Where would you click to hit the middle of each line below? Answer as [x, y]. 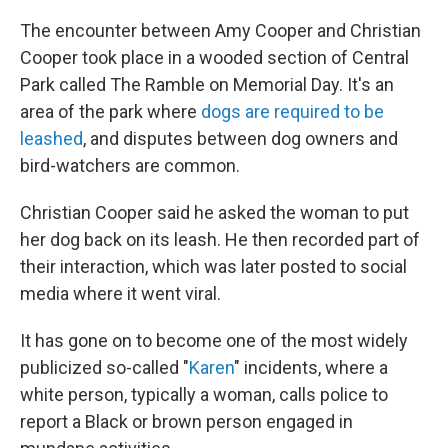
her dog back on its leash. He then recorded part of [220, 239]
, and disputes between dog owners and [240, 138]
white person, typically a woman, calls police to [204, 394]
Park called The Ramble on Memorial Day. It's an [207, 84]
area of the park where [110, 111]
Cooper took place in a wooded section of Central [214, 57]
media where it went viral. [120, 293]
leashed [51, 138]
